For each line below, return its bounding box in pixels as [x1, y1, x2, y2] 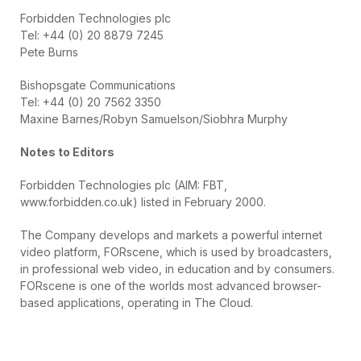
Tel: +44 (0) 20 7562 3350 [20, 95, 161, 109]
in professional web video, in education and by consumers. [20, 262, 334, 276]
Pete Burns [20, 45, 78, 59]
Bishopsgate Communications [20, 78, 176, 92]
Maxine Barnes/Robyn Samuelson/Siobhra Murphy [20, 112, 288, 126]
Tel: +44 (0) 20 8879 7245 [20, 28, 164, 42]
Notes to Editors [20, 145, 114, 159]
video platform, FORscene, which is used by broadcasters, [20, 245, 332, 259]
